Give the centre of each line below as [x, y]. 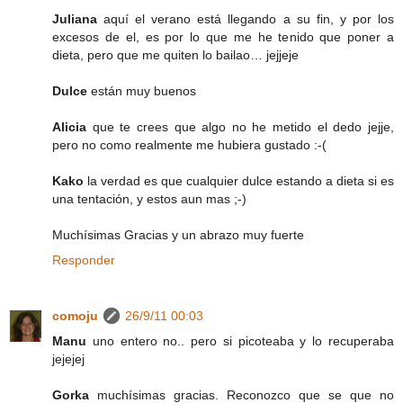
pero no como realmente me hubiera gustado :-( [189, 144]
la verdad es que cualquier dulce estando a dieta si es [241, 180]
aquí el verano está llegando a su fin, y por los [249, 18]
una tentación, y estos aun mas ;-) [149, 198]
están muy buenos [143, 90]
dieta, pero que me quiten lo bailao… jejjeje [175, 54]
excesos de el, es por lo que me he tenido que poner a [223, 36]
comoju [75, 315]
